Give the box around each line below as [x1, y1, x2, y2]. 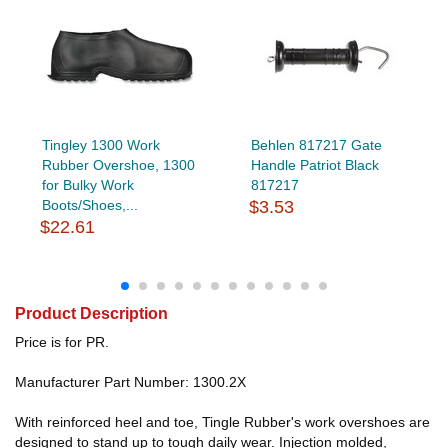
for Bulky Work [41, 176, 134, 193]
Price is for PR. [15, 333, 109, 350]
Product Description [15, 304, 168, 322]
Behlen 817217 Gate [250, 136, 382, 153]
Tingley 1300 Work [41, 136, 160, 153]
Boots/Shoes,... [41, 196, 138, 213]
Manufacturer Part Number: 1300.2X [15, 373, 246, 390]
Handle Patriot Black [250, 156, 379, 173]
